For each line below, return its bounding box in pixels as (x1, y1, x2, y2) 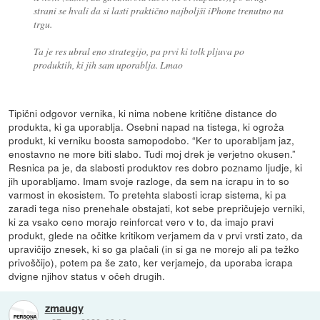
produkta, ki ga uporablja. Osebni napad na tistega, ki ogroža (9, 119, 285, 134)
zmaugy (44, 300, 84, 316)
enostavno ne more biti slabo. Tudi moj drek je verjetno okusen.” (9, 146, 296, 161)
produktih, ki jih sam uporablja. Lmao (33, 57, 183, 71)
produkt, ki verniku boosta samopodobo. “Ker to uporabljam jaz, (9, 132, 295, 147)
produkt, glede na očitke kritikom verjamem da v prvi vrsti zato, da (9, 227, 304, 242)
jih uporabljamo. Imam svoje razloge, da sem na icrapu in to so (9, 173, 290, 188)
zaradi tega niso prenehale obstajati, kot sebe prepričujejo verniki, (9, 200, 306, 215)
